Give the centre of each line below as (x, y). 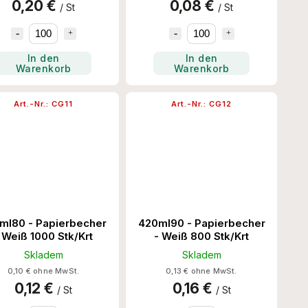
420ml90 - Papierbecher (201, 223)
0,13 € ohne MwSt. (201, 271)
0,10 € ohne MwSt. (43, 271)
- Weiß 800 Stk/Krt (201, 236)
